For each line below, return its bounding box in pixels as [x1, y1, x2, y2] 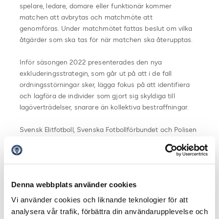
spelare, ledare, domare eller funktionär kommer [20, 1, 172, 10]
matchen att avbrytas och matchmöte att [20, 13, 153, 22]
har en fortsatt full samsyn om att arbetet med [20, 136, 169, 145]
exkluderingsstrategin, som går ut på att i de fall [20, 69, 172, 78]
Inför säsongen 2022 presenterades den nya [20, 58, 162, 66]
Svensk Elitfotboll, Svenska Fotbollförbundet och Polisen [20, 125, 197, 134]
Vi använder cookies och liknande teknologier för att [11, 196, 188, 204]
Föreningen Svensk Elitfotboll [20, 170, 111, 179]
